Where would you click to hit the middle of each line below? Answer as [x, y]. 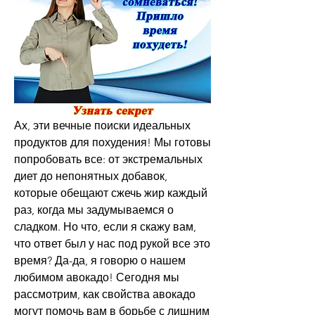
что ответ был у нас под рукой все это [112, 243]
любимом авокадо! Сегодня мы [97, 277]
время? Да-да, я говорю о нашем [100, 260]
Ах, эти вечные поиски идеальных [102, 125]
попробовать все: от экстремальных [108, 159]
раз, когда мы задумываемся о [94, 210]
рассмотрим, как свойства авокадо [105, 294]
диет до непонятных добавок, [91, 176]
